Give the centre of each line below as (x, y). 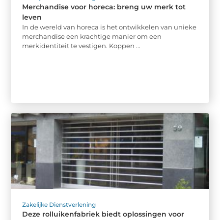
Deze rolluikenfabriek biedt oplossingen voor (103, 214)
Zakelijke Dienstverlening (59, 205)
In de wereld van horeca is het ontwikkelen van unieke (110, 27)
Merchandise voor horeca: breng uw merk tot (104, 7)
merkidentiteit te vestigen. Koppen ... (82, 45)
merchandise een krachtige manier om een (92, 36)
